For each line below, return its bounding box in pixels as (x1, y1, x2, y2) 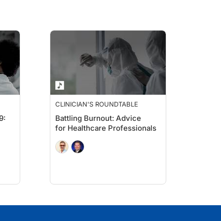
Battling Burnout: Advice (55, 113, 141, 123)
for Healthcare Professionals (55, 123, 156, 133)
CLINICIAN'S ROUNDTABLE (55, 100, 138, 108)
